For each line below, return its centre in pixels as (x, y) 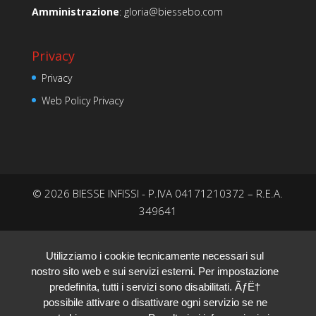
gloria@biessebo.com (173, 12)
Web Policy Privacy (82, 101)
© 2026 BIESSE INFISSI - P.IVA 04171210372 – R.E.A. (158, 193)
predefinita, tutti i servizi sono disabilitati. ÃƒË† (155, 286)
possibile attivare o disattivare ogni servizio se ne (155, 302)
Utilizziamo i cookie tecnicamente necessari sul (155, 255)
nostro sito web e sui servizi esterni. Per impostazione (155, 271)
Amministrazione (75, 12)
